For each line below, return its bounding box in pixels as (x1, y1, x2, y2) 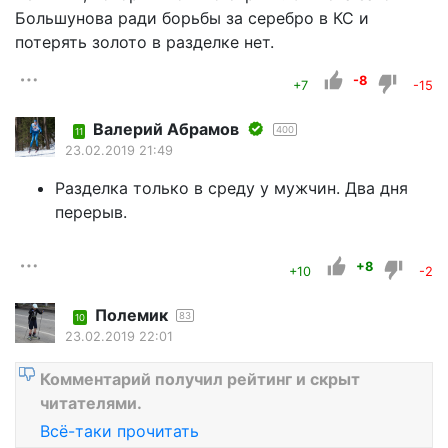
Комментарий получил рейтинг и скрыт (40, 368, 360, 389)
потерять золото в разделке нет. (15, 31, 274, 52)
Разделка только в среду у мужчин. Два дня (55, 177, 408, 198)
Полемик (95, 304, 168, 325)
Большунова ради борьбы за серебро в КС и (15, 7, 369, 28)
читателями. (40, 392, 142, 413)
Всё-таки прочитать (40, 420, 199, 441)
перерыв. (55, 201, 127, 222)
